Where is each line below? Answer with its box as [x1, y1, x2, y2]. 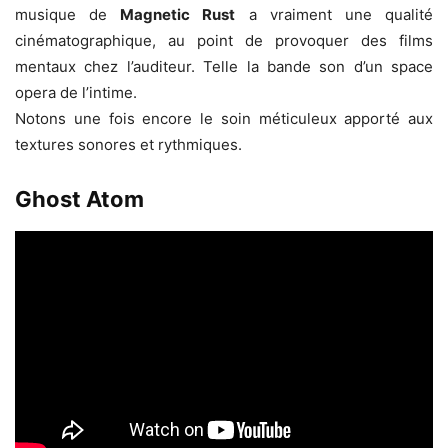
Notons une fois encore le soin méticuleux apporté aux [15, 109, 433, 129]
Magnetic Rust [120, 5, 236, 25]
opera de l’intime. [15, 83, 137, 103]
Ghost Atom [15, 186, 144, 213]
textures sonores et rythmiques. [15, 135, 242, 155]
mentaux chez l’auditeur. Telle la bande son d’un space [15, 57, 433, 77]
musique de [15, 5, 121, 25]
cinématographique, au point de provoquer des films [15, 31, 433, 51]
